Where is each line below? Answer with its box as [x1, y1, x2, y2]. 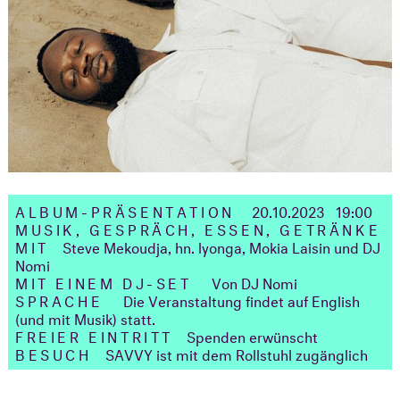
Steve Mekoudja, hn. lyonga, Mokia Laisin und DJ [62, 234, 380, 257]
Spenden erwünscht [187, 323, 318, 346]
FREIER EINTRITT [15, 323, 173, 346]
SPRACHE [15, 287, 110, 311]
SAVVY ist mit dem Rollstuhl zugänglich [104, 341, 368, 364]
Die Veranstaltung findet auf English [122, 287, 360, 311]
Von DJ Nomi [212, 270, 298, 293]
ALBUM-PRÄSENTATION [15, 198, 235, 221]
